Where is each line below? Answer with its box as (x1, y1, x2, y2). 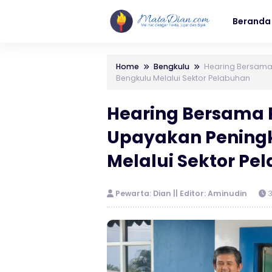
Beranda (233, 15, 271, 27)
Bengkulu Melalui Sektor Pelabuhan (116, 73, 250, 83)
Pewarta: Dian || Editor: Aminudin (115, 188, 249, 199)
